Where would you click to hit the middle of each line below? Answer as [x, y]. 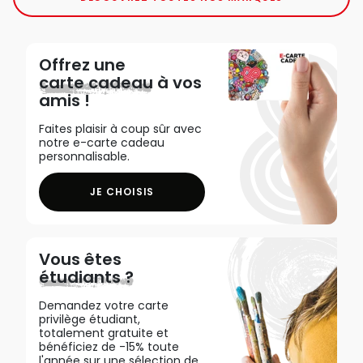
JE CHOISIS [122, 192]
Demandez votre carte [104, 305]
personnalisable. [84, 156]
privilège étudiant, [90, 319]
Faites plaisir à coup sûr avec [120, 128]
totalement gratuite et [104, 333]
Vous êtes [80, 259]
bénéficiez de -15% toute [109, 346]
